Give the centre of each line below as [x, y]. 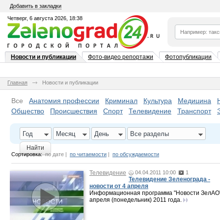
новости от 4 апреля [119, 186]
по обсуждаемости [136, 154]
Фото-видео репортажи [121, 57]
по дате [55, 154]
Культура [158, 101]
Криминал [121, 101]
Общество [28, 111]
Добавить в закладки [36, 6]
